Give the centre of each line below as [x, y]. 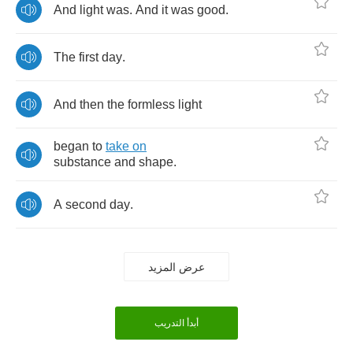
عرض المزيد [176, 267]
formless [151, 104]
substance [82, 162]
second [86, 204]
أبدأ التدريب [176, 323]
